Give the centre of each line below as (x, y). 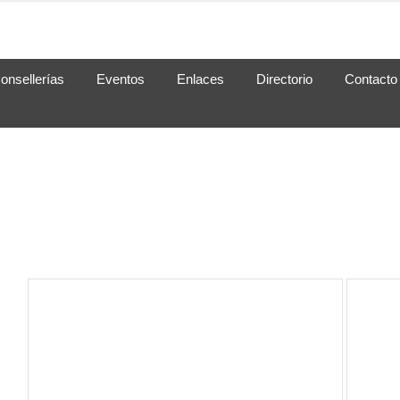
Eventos (121, 79)
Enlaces (200, 79)
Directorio (284, 79)
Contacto (371, 79)
